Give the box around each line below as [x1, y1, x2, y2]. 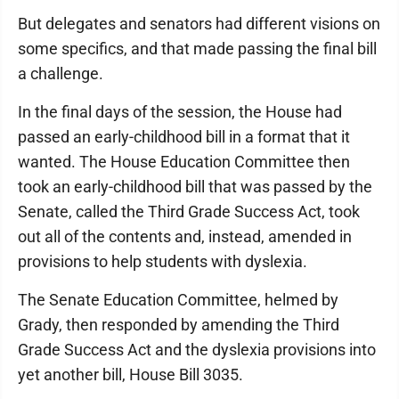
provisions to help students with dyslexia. [18, 252, 307, 271]
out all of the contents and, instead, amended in [18, 227, 352, 246]
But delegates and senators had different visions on [18, 14, 380, 33]
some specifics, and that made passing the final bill [18, 39, 377, 58]
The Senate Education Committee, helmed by [18, 290, 338, 309]
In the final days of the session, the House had [18, 102, 342, 121]
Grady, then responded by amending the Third [18, 315, 339, 334]
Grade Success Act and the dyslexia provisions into [18, 340, 376, 359]
